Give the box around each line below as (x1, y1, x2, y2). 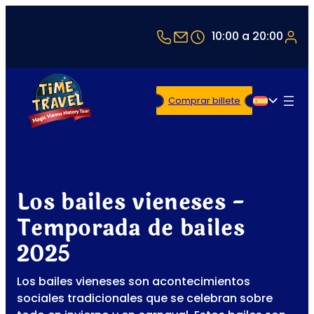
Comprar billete (175, 95, 241, 107)
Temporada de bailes (17, 212, 245, 246)
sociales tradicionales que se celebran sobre (17, 290, 273, 307)
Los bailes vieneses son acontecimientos (17, 273, 250, 290)
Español (259, 100, 304, 120)
